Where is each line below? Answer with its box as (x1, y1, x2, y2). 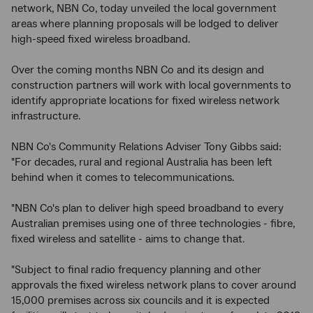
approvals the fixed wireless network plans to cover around (11, 278, 296, 292)
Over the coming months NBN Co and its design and (11, 63, 264, 77)
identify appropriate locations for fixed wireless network (11, 94, 279, 108)
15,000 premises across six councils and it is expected (11, 293, 270, 307)
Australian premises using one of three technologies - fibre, (11, 217, 295, 231)
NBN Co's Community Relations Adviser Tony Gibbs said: (11, 140, 282, 154)
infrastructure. (11, 109, 80, 123)
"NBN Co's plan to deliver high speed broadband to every (11, 201, 284, 215)
